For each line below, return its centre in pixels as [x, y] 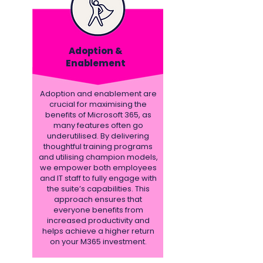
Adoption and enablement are [98, 94]
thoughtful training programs [98, 146]
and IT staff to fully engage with [98, 178]
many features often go [98, 125]
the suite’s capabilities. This [98, 189]
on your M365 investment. [98, 242]
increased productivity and [98, 220]
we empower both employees [98, 168]
